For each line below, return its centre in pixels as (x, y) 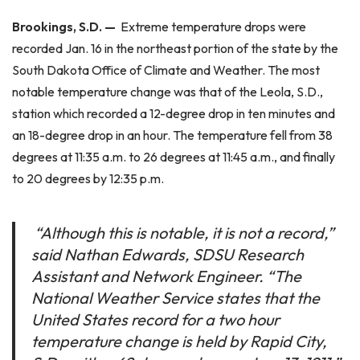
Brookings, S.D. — (65, 27)
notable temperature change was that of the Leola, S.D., (168, 92)
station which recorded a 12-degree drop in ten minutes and (174, 113)
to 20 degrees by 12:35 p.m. (88, 178)
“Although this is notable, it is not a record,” (183, 233)
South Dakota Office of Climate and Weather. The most (166, 70)
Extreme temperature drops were (212, 27)
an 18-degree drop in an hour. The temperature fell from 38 (172, 135)
